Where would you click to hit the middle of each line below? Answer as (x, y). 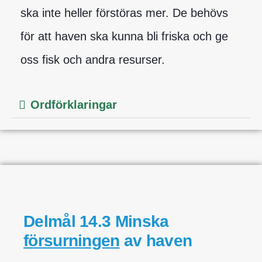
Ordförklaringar (74, 104)
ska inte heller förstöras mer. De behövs (124, 13)
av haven (156, 240)
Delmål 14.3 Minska (96, 221)
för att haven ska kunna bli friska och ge (124, 36)
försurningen (72, 240)
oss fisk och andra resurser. (93, 59)
